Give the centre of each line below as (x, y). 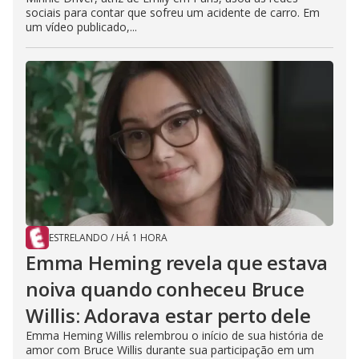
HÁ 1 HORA (142, 238)
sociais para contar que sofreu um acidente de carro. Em (173, 13)
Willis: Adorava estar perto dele (168, 316)
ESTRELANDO (79, 238)
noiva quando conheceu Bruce (165, 289)
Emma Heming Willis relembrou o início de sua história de (175, 336)
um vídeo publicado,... (81, 27)
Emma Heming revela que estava (177, 263)
